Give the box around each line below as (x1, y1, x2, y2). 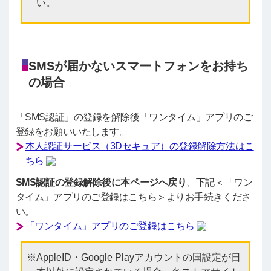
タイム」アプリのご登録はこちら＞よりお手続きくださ (15, 191, 251, 202)
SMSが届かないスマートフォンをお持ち (28, 59, 248, 73)
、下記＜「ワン (186, 177, 253, 188)
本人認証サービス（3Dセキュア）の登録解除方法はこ (25, 140, 254, 151)
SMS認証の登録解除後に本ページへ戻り (15, 177, 187, 188)
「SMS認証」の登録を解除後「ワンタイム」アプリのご (15, 111, 253, 122)
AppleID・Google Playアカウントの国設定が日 (36, 252, 241, 263)
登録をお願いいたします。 (15, 126, 129, 137)
